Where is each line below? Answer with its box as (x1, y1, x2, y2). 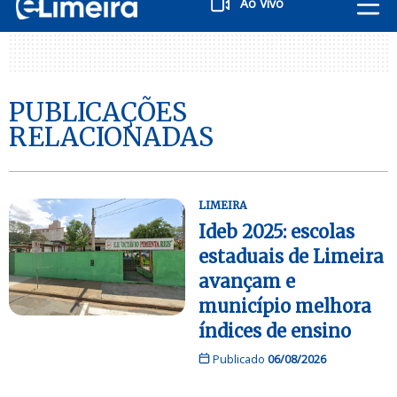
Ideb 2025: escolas (198, 220, 354, 243)
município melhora (198, 294, 371, 317)
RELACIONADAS (9, 121, 214, 153)
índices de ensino (198, 319, 351, 342)
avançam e (198, 269, 295, 292)
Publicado (209, 350, 268, 367)
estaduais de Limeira (198, 245, 384, 268)
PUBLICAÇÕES (9, 96, 187, 128)
